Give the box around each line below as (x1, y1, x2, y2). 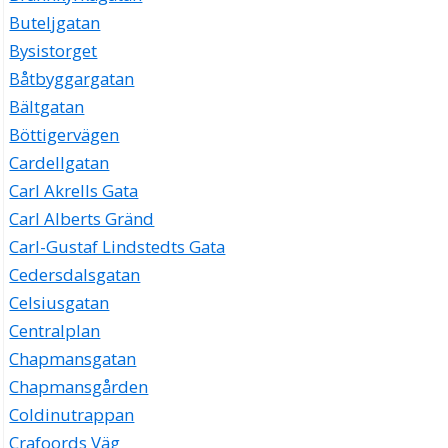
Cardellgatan (9, 151, 110, 175)
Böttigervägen (9, 123, 120, 147)
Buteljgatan (9, 11, 101, 35)
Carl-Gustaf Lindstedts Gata (9, 235, 226, 259)
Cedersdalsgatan (9, 263, 141, 287)
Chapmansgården (9, 375, 149, 399)
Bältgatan (9, 95, 85, 119)
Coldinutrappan (9, 403, 135, 427)
